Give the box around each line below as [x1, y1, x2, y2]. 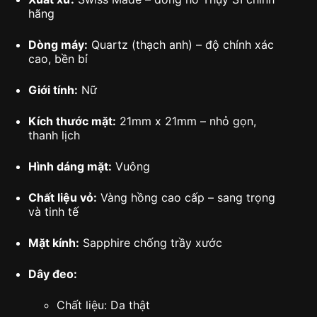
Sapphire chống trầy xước [79, 235, 222, 250]
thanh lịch [28, 127, 80, 142]
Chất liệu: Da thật [57, 297, 150, 312]
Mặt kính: [28, 235, 79, 250]
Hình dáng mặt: [28, 158, 112, 173]
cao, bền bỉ [28, 51, 88, 66]
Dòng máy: [28, 37, 88, 52]
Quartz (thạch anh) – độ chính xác [88, 37, 274, 52]
